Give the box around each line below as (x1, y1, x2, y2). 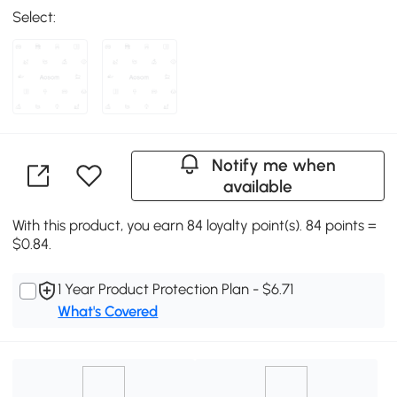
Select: (12, 8, 57, 27)
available (222, 176, 292, 198)
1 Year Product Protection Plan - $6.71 (58, 280, 294, 299)
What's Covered (58, 302, 159, 321)
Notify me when (212, 155, 337, 176)
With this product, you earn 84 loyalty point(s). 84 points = (12, 216, 378, 235)
